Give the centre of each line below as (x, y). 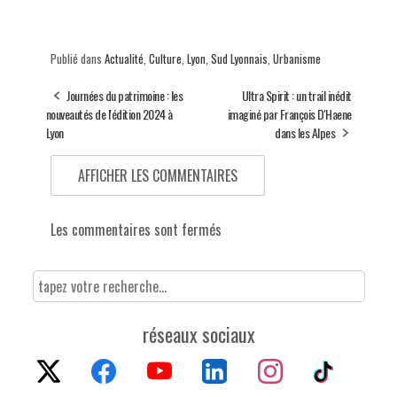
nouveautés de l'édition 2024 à (109, 114)
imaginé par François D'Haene (289, 114)
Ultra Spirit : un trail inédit (296, 96)
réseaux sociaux (198, 335)
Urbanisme (296, 59)
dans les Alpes (305, 133)
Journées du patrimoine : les (125, 96)
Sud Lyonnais (239, 59)
